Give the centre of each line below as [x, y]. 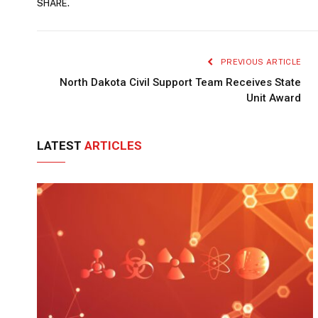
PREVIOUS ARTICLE [260, 61]
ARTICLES [113, 145]
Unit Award [274, 98]
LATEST [61, 145]
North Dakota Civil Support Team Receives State [181, 82]
